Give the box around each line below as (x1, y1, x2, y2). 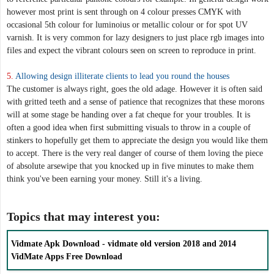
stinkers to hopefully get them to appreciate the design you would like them (7, 135, 268, 145)
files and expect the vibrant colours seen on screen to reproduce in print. (7, 45, 256, 55)
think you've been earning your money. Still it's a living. (7, 174, 202, 183)
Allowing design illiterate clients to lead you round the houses (15, 71, 229, 81)
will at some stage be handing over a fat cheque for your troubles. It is (7, 109, 250, 119)
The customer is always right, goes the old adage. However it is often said (7, 84, 262, 94)
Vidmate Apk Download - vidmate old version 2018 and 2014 (11, 239, 236, 248)
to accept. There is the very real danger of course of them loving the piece (7, 148, 263, 158)
